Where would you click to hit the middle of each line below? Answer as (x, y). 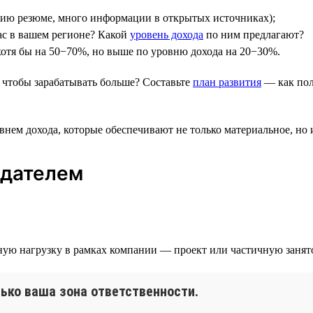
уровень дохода (167, 34)
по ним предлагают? (254, 34)
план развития (227, 82)
